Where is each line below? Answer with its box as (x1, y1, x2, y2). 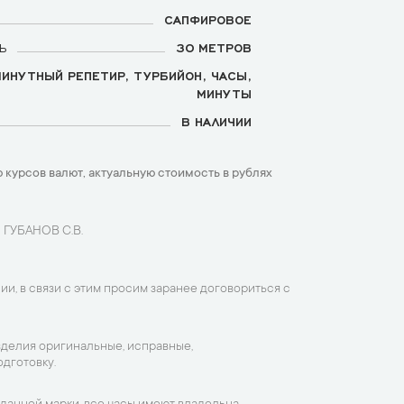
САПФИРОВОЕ (164, 12, 252, 26)
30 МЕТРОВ (176, 40, 252, 54)
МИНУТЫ (197, 86, 252, 100)
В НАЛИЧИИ (181, 114, 252, 128)
